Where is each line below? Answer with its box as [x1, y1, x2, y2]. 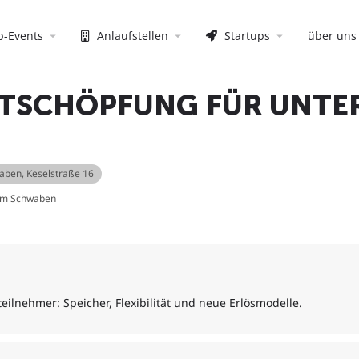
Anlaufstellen [94, 27, 168, 43]
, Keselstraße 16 [22, 167, 94, 180]
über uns [308, 27, 357, 43]
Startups [221, 27, 270, 43]
